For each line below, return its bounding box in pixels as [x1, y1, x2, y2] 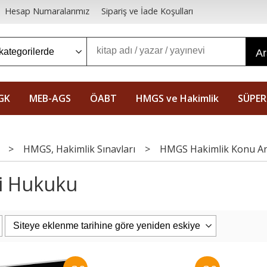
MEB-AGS [29, 92, 71, 105]
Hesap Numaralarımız [4, 5, 89, 17]
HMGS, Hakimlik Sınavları [23, 142, 135, 156]
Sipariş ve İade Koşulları [101, 5, 193, 17]
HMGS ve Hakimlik [136, 92, 219, 105]
